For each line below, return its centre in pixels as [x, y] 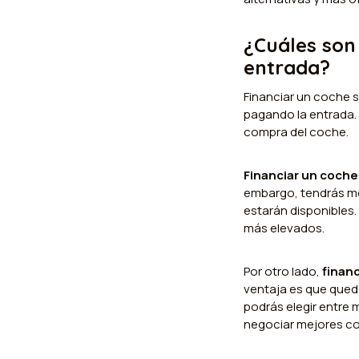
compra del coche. [296, 131]
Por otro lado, [283, 271]
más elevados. [284, 228]
